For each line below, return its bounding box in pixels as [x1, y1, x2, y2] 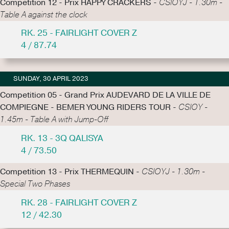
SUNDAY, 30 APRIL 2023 [13, 74, 88, 83]
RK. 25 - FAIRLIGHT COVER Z [20, 27, 137, 39]
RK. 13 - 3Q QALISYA [20, 132, 103, 144]
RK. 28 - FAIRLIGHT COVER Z [20, 196, 137, 209]
